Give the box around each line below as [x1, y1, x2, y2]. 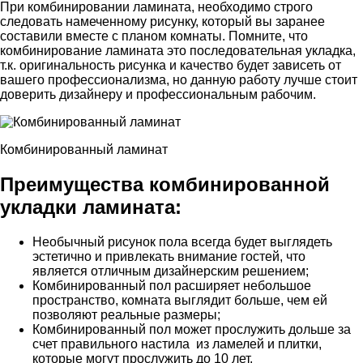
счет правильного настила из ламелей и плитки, [32, 337, 322, 352]
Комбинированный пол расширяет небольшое [32, 279, 311, 293]
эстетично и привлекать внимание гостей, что [32, 250, 305, 264]
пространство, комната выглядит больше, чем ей [32, 293, 327, 308]
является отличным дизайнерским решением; [32, 264, 309, 279]
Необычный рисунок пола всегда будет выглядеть [32, 235, 332, 250]
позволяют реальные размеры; [32, 308, 220, 322]
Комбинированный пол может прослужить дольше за [32, 322, 351, 337]
